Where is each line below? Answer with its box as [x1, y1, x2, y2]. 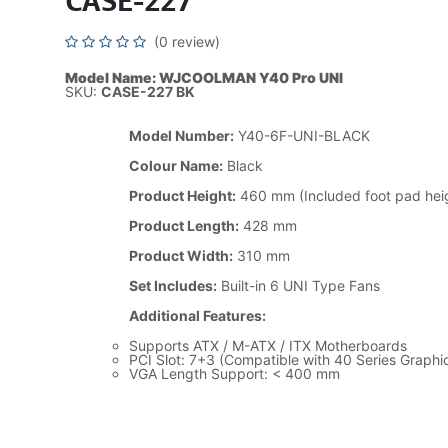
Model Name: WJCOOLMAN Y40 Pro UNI [64, 69, 343, 86]
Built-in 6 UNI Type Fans [216, 277, 380, 294]
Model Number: [128, 127, 234, 144]
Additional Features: [128, 307, 266, 324]
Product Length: [128, 217, 239, 234]
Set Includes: [128, 277, 217, 294]
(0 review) [153, 33, 220, 50]
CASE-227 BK [100, 83, 195, 100]
